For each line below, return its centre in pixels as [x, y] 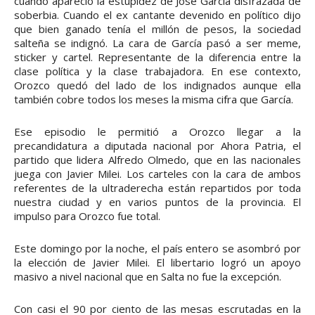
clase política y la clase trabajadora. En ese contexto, [157, 71]
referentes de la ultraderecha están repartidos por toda [157, 187]
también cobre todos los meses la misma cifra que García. [154, 99]
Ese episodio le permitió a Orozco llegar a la [157, 131]
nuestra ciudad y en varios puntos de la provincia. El [157, 201]
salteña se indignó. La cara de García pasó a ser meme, [157, 43]
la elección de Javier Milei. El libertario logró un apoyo [157, 262]
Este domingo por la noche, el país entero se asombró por [157, 248]
